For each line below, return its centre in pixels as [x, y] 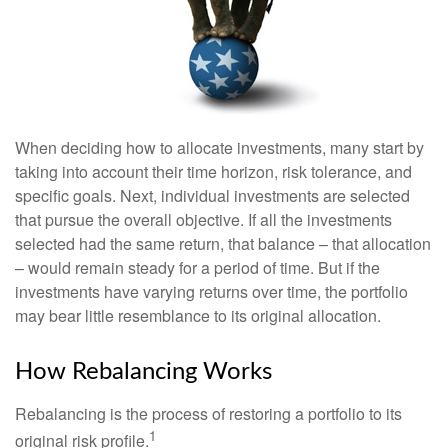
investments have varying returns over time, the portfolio [211, 291]
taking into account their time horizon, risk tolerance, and [213, 171]
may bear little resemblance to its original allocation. [198, 315]
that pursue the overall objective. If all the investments [203, 219]
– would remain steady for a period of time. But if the [197, 267]
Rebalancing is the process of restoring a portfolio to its [208, 413]
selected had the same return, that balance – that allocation [223, 243]
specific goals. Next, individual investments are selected [212, 195]
